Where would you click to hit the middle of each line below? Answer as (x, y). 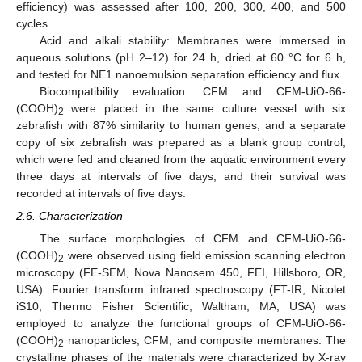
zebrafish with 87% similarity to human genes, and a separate (181, 125)
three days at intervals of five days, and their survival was (181, 176)
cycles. (34, 23)
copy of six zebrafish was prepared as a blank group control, (181, 142)
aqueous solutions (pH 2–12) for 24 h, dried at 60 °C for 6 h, (181, 57)
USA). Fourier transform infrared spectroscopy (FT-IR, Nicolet (181, 290)
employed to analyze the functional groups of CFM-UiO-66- (181, 324)
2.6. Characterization (69, 216)
